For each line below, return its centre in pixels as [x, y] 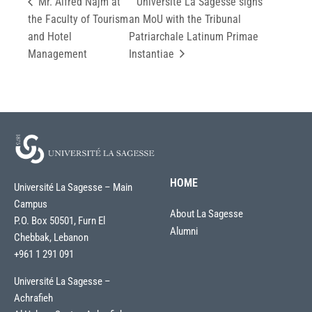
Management [57, 54]
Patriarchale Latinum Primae [194, 36]
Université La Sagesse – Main [73, 187]
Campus [31, 204]
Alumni [184, 231]
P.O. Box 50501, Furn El [60, 220]
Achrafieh [33, 298]
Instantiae [153, 54]
